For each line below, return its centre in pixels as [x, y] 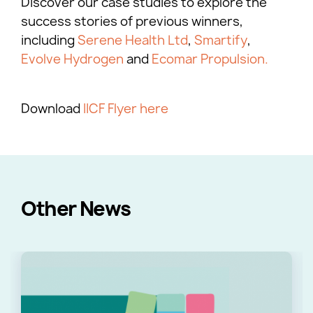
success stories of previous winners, [132, 21]
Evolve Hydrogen [72, 59]
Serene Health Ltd [133, 40]
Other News [76, 209]
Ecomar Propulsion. [210, 59]
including [49, 40]
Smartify [221, 40]
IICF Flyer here [126, 109]
